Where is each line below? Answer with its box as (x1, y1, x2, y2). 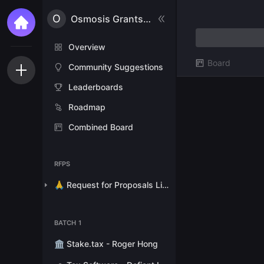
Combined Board (68, 121, 133, 132)
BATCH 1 (54, 218, 82, 227)
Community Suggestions (68, 61, 163, 72)
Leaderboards (68, 81, 123, 92)
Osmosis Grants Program (143, 13, 151, 25)
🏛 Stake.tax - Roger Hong (54, 238, 158, 249)
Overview (68, 41, 105, 52)
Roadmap (68, 101, 105, 112)
